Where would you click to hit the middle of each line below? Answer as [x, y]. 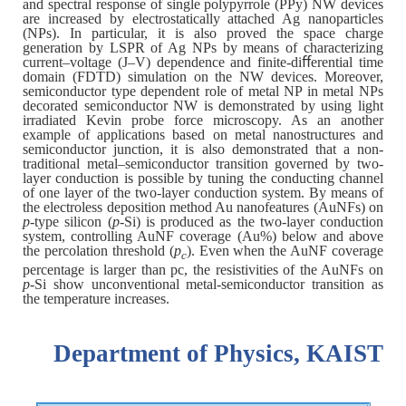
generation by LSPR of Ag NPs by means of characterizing [203, 47]
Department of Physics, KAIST [218, 354]
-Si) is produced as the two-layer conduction [251, 221]
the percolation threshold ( [98, 250]
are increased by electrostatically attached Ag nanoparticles [203, 18]
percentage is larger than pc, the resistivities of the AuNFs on [203, 269]
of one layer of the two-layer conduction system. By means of [203, 192]
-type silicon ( [71, 221]
